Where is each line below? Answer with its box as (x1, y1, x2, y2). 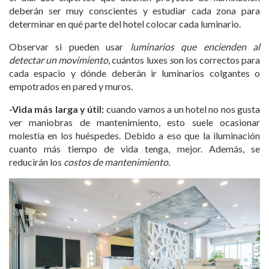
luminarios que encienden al (130, 40, 261, 52)
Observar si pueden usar (9, 40, 130, 52)
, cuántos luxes (108, 53, 169, 65)
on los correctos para (173, 53, 260, 65)
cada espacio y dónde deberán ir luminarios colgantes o (9, 67, 260, 79)
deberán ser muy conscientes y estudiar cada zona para (9, 4, 260, 16)
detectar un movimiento (9, 53, 109, 65)
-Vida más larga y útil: (9, 103, 104, 115)
